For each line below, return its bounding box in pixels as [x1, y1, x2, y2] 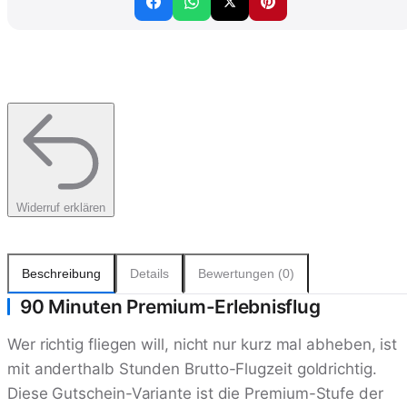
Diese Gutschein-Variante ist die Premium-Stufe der [7, 383, 383, 402]
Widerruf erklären [16, 201, 105, 214]
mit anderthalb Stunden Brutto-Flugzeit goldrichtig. [7, 359, 377, 378]
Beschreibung [22, 266, 101, 281]
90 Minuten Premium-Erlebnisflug [20, 295, 321, 318]
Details [130, 266, 169, 281]
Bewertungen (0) [198, 266, 294, 281]
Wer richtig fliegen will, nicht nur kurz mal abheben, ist [7, 334, 398, 353]
